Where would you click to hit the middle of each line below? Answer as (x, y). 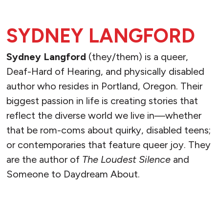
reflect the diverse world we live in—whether (104, 116)
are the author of (44, 160)
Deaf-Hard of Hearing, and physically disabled (105, 72)
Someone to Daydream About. (73, 174)
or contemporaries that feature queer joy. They (108, 145)
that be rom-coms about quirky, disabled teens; (108, 130)
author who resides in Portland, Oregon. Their (104, 86)
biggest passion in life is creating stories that (102, 101)
